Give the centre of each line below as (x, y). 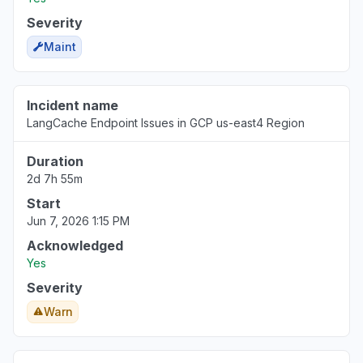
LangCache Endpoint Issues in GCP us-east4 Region (166, 123)
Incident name (73, 105)
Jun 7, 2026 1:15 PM (78, 221)
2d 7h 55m (55, 179)
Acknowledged (75, 246)
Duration (55, 161)
